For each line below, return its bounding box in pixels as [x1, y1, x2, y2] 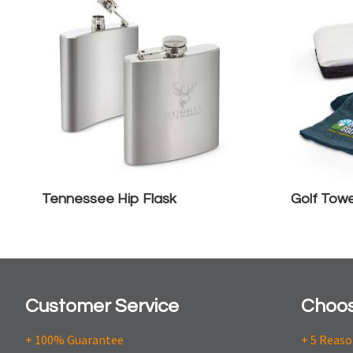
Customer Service [25, 296, 179, 316]
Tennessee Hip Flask [42, 191, 176, 206]
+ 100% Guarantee [25, 332, 124, 347]
